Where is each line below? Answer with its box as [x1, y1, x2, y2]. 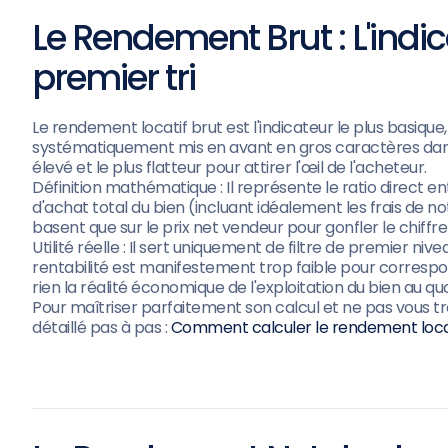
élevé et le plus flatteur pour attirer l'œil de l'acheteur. [32, 156, 427, 179]
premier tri [32, 53, 195, 102]
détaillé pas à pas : [32, 316, 171, 339]
